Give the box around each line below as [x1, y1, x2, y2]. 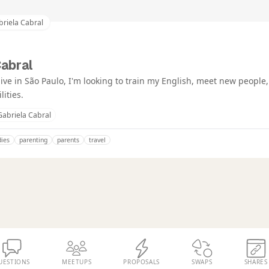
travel [89, 136, 106, 145]
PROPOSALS [123, 258, 160, 267]
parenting [19, 136, 47, 145]
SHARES [244, 258, 268, 267]
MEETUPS [62, 258, 92, 267]
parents [57, 136, 79, 145]
